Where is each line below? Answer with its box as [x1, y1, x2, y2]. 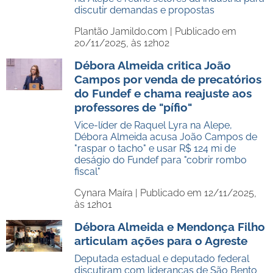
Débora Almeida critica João [74, 58, 231, 72]
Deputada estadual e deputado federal [74, 253, 249, 264]
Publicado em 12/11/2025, [140, 187, 257, 199]
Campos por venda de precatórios [74, 73, 261, 86]
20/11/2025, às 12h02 [74, 37, 169, 49]
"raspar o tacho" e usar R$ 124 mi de [74, 143, 236, 154]
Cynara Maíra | [74, 187, 140, 199]
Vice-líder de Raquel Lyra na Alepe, [74, 119, 232, 131]
